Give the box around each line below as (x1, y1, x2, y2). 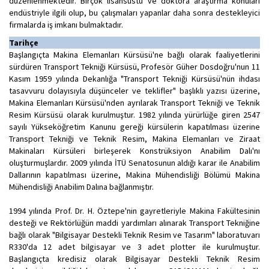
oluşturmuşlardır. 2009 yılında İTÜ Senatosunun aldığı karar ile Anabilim (9, 157, 260, 168)
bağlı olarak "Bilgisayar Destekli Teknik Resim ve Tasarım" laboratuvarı (9, 229, 260, 240)
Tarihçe (9, 37, 38, 48)
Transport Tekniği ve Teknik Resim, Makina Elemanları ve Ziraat (9, 133, 260, 144)
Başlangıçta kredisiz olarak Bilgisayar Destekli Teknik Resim (9, 253, 260, 264)
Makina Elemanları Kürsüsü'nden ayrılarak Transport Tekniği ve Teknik (9, 97, 260, 108)
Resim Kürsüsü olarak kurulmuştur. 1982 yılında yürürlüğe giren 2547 (9, 109, 260, 120)
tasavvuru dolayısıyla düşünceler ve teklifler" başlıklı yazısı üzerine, (9, 85, 260, 96)
